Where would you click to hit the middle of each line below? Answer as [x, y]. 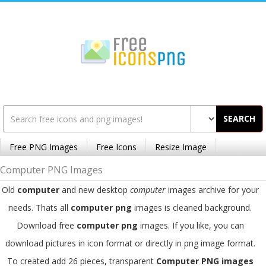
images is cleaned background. [192, 208]
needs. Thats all [39, 208]
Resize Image [181, 147]
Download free [46, 225]
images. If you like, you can [191, 225]
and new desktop [96, 190]
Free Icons [116, 147]
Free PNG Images [44, 147]
